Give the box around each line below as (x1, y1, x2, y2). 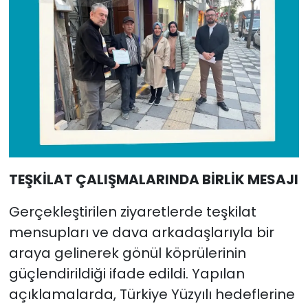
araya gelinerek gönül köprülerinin (8, 243, 246, 263)
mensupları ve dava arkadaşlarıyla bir (8, 222, 274, 242)
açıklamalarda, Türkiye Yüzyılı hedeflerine (8, 284, 295, 304)
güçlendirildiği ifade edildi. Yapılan (8, 263, 245, 283)
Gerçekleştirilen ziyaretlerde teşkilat (8, 201, 256, 221)
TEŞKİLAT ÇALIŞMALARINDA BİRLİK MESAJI (8, 169, 298, 189)
